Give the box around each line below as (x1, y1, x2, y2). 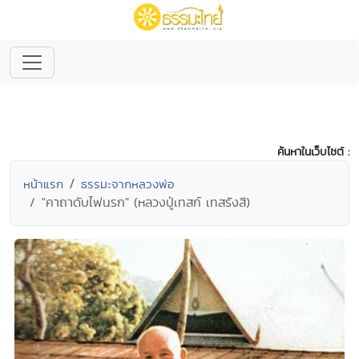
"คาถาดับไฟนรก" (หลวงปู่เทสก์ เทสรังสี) (42, 193, 250, 212)
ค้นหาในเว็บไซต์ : (277, 143, 349, 159)
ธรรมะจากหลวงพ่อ (81, 175, 174, 192)
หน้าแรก (23, 175, 63, 192)
